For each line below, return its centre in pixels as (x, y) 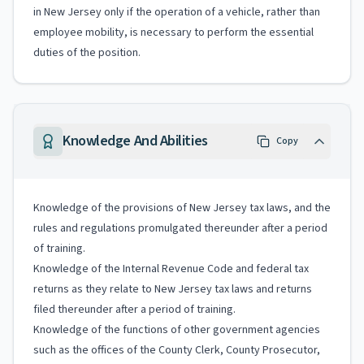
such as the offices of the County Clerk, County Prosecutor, (177, 350)
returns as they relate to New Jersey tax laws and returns (173, 289)
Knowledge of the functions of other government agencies (177, 330)
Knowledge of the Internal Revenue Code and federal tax (171, 269)
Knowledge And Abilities (135, 141)
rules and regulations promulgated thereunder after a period (180, 228)
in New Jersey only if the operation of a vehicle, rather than (177, 12)
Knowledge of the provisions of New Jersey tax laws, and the (182, 208)
